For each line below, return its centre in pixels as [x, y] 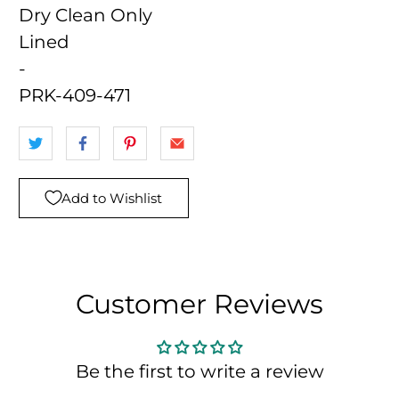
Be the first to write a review [199, 371]
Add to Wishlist [112, 198]
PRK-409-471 [75, 95]
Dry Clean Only [86, 15]
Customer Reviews [199, 304]
